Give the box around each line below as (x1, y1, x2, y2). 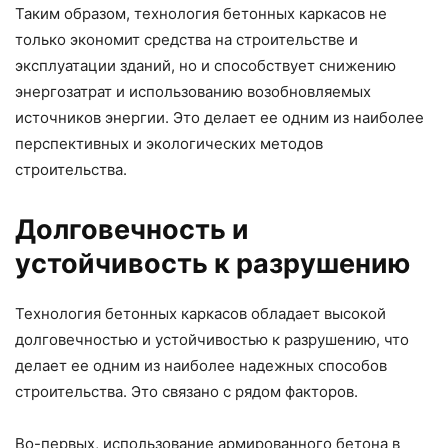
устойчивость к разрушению (15, 247, 410, 281)
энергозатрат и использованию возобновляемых (15, 82, 371, 102)
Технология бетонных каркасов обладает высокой (15, 304, 386, 324)
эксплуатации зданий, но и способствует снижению (15, 56, 396, 76)
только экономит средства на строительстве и (15, 30, 358, 50)
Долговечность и (15, 213, 249, 247)
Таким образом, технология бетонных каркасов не (15, 4, 387, 24)
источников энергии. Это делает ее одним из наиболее (15, 108, 424, 128)
